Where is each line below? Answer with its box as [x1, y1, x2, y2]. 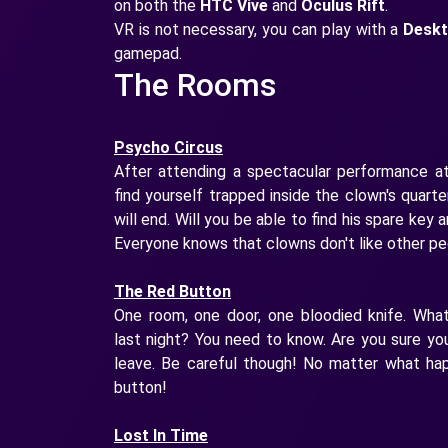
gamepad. [114, 44, 182, 64]
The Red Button [114, 282, 231, 302]
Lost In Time [114, 426, 208, 446]
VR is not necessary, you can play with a [114, 20, 404, 40]
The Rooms [114, 66, 276, 105]
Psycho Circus [114, 138, 223, 158]
